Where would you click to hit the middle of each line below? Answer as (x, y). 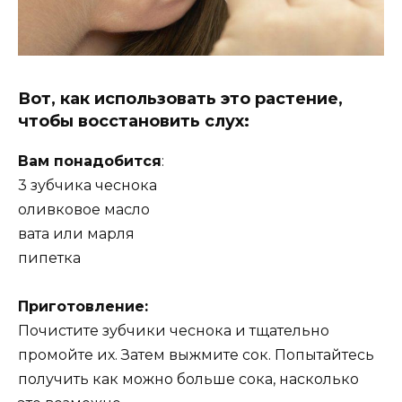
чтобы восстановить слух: (134, 122)
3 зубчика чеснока (87, 186)
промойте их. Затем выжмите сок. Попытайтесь (196, 355)
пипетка (49, 258)
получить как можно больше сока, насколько (188, 380)
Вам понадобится (90, 162)
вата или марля (76, 234)
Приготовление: (83, 307)
